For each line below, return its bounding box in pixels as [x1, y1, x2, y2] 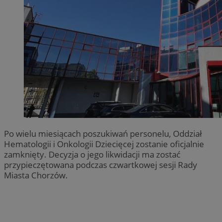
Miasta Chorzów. [4, 169, 68, 181]
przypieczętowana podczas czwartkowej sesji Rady [4, 159, 197, 170]
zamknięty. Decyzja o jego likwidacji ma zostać [4, 148, 180, 160]
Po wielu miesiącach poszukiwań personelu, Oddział [4, 127, 202, 139]
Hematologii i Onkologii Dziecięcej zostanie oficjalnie [4, 138, 204, 150]
